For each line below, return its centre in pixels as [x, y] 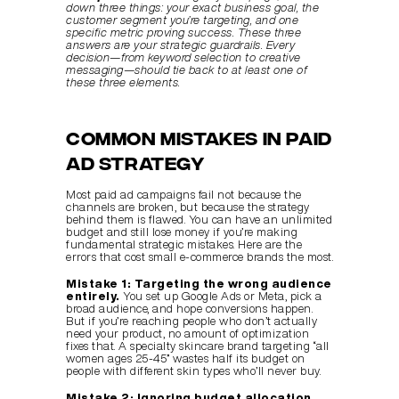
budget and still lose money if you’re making [182, 232]
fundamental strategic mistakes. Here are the [184, 245]
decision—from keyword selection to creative [183, 58]
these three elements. [123, 83]
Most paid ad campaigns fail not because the [184, 195]
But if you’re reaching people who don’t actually [191, 322]
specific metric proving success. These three [183, 33]
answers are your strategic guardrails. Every [180, 45]
